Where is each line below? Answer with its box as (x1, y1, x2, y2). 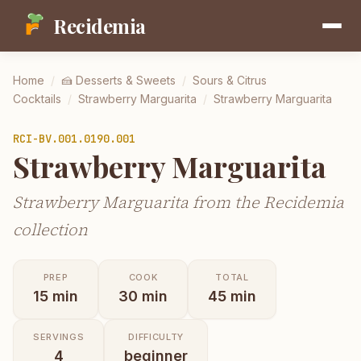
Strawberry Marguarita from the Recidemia (13, 190, 344, 214)
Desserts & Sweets (76, 73, 176, 87)
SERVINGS (33, 330, 85, 342)
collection (13, 218, 88, 241)
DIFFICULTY (128, 330, 185, 342)
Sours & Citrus (193, 73, 267, 87)
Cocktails (13, 92, 61, 106)
